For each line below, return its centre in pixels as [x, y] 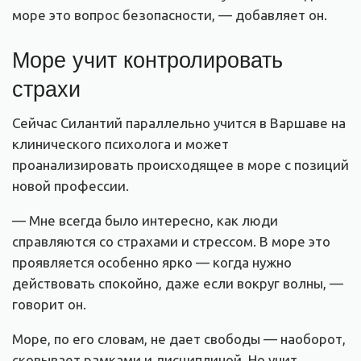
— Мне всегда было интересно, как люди [145, 221]
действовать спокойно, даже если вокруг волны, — [178, 284]
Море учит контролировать [147, 58]
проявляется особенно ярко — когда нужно [152, 263]
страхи [46, 87]
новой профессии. [71, 186]
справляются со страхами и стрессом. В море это [171, 242]
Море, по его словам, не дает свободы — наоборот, [179, 339]
